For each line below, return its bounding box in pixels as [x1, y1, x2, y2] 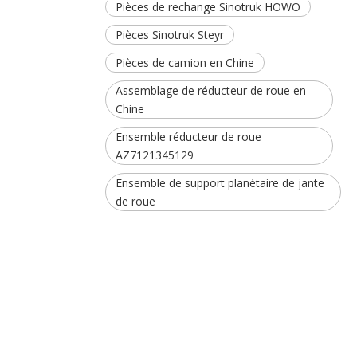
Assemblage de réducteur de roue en [116, 83, 306, 98]
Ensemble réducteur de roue [116, 129, 261, 144]
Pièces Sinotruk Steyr [116, 27, 224, 42]
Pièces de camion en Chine [116, 55, 254, 70]
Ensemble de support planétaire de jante [116, 175, 324, 190]
